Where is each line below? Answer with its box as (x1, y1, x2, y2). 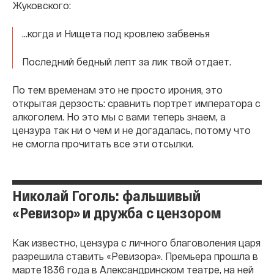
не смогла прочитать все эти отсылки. (12, 138, 193, 149)
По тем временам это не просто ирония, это (12, 84, 223, 95)
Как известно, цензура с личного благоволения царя (12, 237, 261, 248)
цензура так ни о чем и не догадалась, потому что (12, 124, 251, 136)
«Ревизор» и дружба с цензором (12, 204, 221, 221)
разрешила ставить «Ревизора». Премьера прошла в (12, 250, 258, 262)
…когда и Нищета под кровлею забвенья (22, 28, 212, 39)
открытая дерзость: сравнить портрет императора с (12, 97, 261, 109)
